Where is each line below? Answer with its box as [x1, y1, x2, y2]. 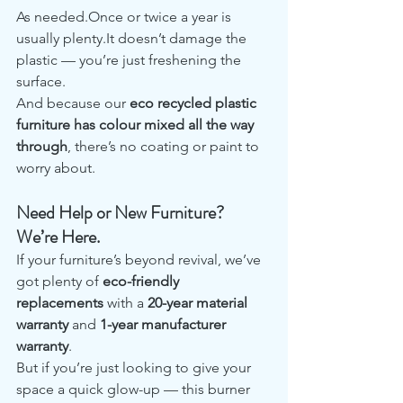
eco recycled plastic [130, 94, 260, 112]
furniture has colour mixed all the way [16, 116, 257, 134]
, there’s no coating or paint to [67, 138, 263, 156]
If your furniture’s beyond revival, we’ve [16, 251, 264, 269]
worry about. [16, 159, 95, 177]
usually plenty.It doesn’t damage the [16, 30, 250, 48]
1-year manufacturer [100, 316, 229, 334]
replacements [16, 294, 103, 312]
